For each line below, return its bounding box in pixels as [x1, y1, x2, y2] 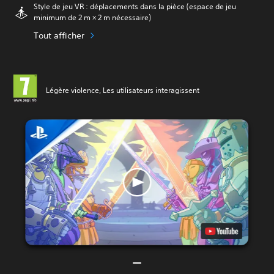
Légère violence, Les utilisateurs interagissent [46, 84, 199, 95]
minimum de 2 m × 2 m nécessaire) [34, 12, 151, 23]
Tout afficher [34, 29, 84, 41]
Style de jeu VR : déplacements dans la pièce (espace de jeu [34, 1, 236, 12]
